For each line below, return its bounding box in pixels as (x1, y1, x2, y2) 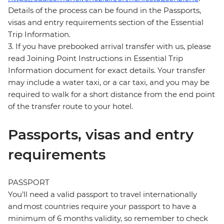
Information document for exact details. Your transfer (8, 65, 205, 75)
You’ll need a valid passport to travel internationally (8, 189, 197, 199)
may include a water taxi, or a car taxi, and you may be (8, 77, 209, 87)
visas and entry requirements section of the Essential (8, 17, 203, 27)
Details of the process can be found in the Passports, (8, 5, 201, 15)
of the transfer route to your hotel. (8, 101, 133, 111)
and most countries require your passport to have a (8, 201, 196, 211)
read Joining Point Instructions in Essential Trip (8, 53, 183, 63)
